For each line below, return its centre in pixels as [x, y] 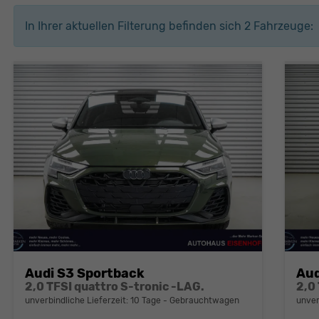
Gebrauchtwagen [203, 300]
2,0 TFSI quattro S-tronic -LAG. [114, 286]
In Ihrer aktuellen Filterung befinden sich [134, 26]
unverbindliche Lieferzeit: [77, 300]
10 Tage [145, 300]
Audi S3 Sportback [84, 273]
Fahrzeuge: [282, 26]
